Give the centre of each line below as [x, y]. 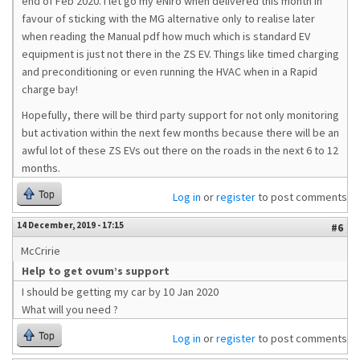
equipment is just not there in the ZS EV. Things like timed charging [180, 54]
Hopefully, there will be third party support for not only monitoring [180, 115]
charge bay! [50, 89]
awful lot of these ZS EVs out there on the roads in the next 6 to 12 [180, 150]
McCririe [41, 251]
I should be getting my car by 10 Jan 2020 [120, 292]
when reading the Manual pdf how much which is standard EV [166, 36]
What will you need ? [70, 309]
